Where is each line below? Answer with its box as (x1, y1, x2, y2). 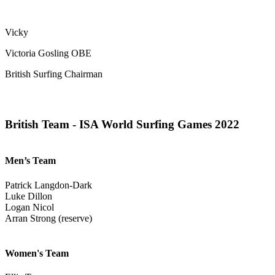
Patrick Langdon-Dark (5, 179, 92, 190)
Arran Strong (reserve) (5, 212, 92, 223)
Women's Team (5, 248, 69, 259)
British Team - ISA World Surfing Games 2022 (5, 118, 242, 131)
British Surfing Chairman (5, 68, 103, 79)
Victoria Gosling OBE (5, 47, 91, 58)
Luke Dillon (5, 190, 52, 201)
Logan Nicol (5, 201, 54, 212)
